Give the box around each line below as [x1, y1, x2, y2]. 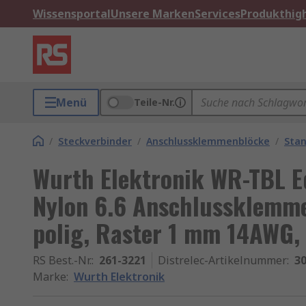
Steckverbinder [58, 135, 132, 148]
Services [195, 6, 240, 21]
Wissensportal [33, 6, 111, 21]
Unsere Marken [111, 6, 195, 21]
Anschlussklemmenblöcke [146, 135, 270, 148]
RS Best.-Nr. [33, 253, 92, 268]
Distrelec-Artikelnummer [158, 253, 287, 268]
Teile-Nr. [134, 96, 175, 109]
